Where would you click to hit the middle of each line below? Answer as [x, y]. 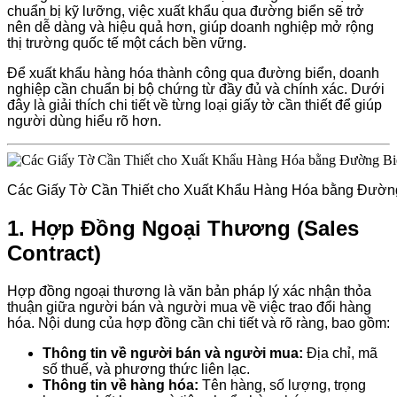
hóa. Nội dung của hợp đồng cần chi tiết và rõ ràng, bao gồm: [198, 323]
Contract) [54, 253]
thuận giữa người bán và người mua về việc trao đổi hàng [189, 307]
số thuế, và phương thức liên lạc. [146, 369]
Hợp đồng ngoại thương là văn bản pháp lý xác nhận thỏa [189, 291]
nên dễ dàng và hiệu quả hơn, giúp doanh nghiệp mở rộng [191, 27]
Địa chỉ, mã [340, 353]
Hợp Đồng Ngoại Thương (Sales [195, 228]
